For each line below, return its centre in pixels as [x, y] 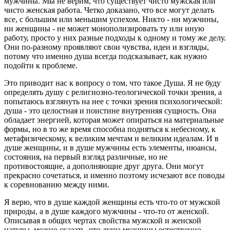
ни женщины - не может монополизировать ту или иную [104, 28]
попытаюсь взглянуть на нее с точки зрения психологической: [113, 101]
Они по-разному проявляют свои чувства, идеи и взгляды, [107, 47]
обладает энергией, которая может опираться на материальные [114, 120]
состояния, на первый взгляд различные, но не [86, 157]
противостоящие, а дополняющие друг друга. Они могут [104, 166]
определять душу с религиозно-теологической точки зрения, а [113, 92]
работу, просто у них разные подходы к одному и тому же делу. [115, 37]
